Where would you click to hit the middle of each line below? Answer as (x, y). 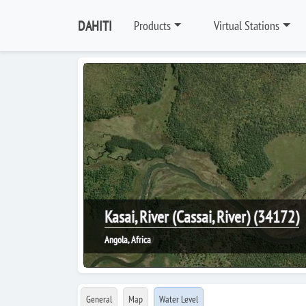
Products (152, 26)
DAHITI (95, 26)
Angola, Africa (128, 240)
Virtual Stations (247, 26)
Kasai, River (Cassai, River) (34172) (202, 217)
